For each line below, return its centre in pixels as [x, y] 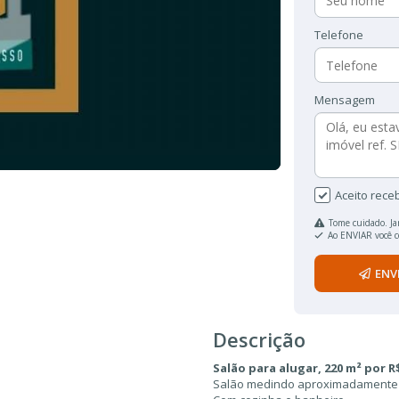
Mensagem [345, 100]
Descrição [259, 339]
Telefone [339, 35]
